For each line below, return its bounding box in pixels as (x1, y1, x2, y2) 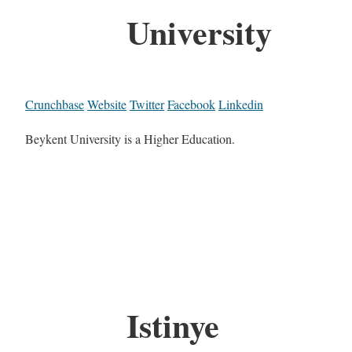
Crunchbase (25, 95, 84, 112)
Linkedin (218, 95, 263, 112)
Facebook (167, 95, 215, 112)
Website (87, 95, 126, 112)
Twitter (130, 95, 164, 112)
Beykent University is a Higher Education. (25, 130, 235, 147)
